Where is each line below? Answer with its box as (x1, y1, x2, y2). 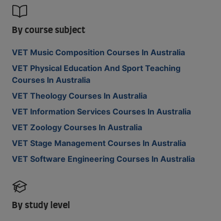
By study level (12, 201, 70, 210)
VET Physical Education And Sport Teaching (12, 63, 181, 73)
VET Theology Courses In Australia (12, 91, 147, 101)
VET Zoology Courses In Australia (12, 122, 142, 132)
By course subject (12, 26, 85, 35)
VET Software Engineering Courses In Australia (12, 154, 195, 164)
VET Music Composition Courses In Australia (12, 47, 185, 57)
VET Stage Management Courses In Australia (12, 138, 186, 148)
